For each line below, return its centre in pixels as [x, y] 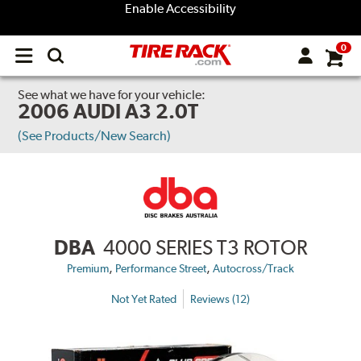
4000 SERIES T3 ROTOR [205, 248]
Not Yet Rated [144, 299]
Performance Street [161, 269]
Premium [88, 269]
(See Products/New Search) [95, 136]
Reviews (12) [220, 299]
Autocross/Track [253, 269]
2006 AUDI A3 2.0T [108, 111]
